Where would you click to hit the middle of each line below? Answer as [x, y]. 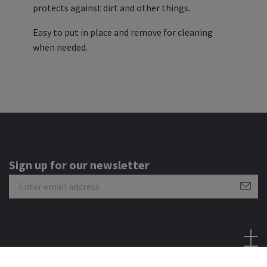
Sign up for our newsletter [79, 164]
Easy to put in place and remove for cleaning [123, 32]
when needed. [60, 47]
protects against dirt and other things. [111, 7]
